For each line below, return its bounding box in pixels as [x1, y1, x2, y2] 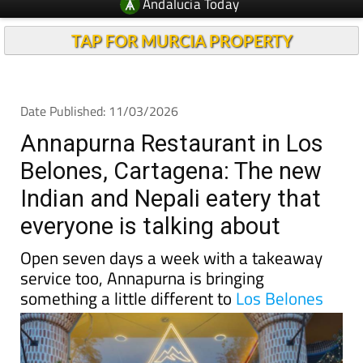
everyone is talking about [20, 212, 280, 240]
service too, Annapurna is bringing [20, 265, 264, 291]
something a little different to [20, 285, 236, 311]
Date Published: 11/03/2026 [20, 101, 178, 121]
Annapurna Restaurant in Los [20, 130, 323, 157]
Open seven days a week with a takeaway [20, 245, 322, 271]
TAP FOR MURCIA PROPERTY [70, 31, 293, 50]
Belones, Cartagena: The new [20, 157, 322, 185]
